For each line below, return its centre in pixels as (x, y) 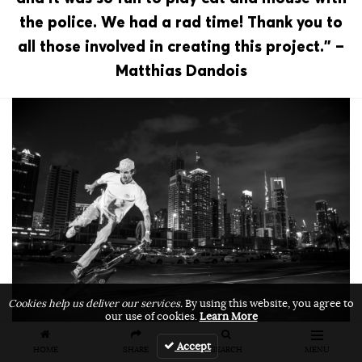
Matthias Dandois (181, 71)
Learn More (228, 317)
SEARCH (226, 350)
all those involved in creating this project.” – (181, 46)
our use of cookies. (152, 317)
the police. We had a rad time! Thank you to (181, 22)
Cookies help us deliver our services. (95, 304)
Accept (194, 346)
